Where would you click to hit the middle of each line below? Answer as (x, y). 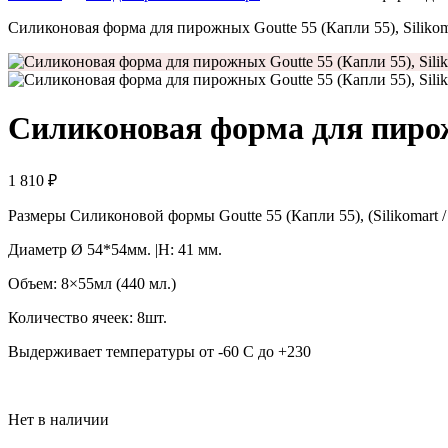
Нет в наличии (58, 419)
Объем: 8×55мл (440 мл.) (92, 283)
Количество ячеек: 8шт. (87, 317)
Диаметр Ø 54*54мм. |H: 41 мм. (115, 249)
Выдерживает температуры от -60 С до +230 (159, 351)
